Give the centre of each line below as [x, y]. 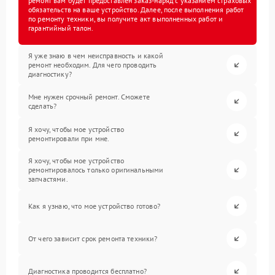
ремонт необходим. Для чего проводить [93, 65]
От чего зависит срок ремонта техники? [93, 239]
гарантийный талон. [61, 28]
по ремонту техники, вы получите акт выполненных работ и [126, 19]
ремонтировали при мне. [69, 138]
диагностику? [50, 74]
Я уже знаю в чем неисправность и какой [96, 56]
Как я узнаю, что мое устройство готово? [94, 206]
